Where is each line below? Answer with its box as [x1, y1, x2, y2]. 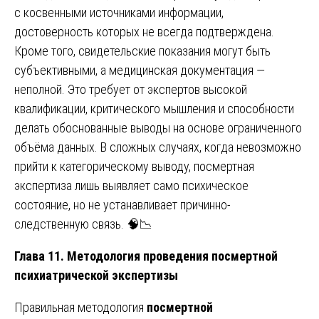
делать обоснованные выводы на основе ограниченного [14, 120, 302, 136]
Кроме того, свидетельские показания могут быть [14, 43, 271, 59]
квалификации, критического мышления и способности [14, 101, 294, 117]
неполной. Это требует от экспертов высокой [14, 82, 247, 98]
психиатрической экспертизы [14, 268, 178, 283]
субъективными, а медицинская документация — [14, 63, 265, 78]
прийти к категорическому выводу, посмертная [14, 159, 254, 174]
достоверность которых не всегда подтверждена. [14, 24, 274, 40]
